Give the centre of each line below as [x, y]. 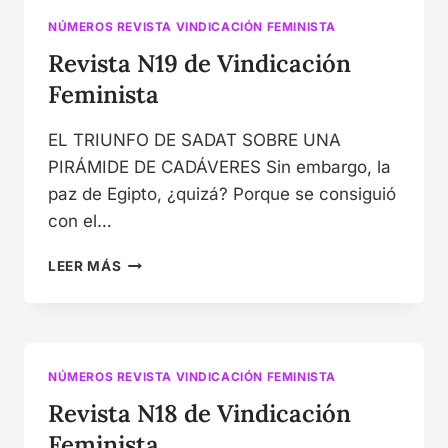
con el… [80, 221]
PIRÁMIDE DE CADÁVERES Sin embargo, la [219, 167]
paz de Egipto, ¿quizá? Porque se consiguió [222, 194]
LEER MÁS [85, 266]
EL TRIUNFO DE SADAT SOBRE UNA [194, 140]
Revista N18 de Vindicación [199, 414]
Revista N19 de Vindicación [199, 64]
